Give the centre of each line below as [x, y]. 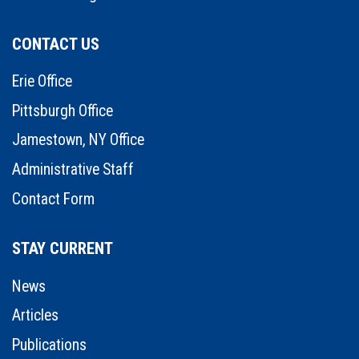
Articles [35, 316]
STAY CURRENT [63, 248]
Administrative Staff [73, 169]
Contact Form [53, 199]
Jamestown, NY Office [78, 140]
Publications [49, 345]
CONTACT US [56, 44]
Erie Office [42, 82]
